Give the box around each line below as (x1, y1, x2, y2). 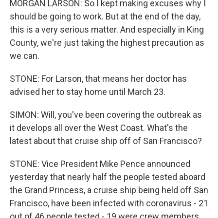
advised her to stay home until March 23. (10, 87, 165, 97)
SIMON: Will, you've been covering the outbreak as (10, 109, 202, 120)
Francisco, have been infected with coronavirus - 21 (10, 198, 208, 208)
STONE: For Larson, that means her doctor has (10, 73, 187, 84)
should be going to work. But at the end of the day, (10, 11, 200, 21)
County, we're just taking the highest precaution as (10, 37, 204, 48)
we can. (10, 51, 39, 61)
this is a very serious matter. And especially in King (10, 24, 204, 35)
